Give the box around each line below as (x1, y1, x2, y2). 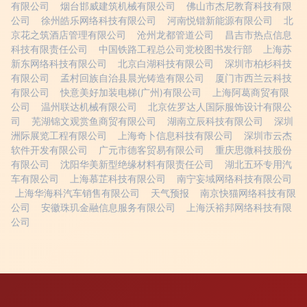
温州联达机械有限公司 (41, 101, 137, 112)
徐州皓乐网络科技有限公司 (41, 15, 156, 26)
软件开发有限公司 (11, 145, 88, 156)
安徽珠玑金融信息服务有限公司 (41, 202, 175, 213)
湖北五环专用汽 (225, 159, 292, 170)
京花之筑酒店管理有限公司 (11, 29, 126, 40)
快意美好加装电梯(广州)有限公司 (60, 87, 201, 98)
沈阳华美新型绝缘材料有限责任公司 (60, 159, 214, 170)
